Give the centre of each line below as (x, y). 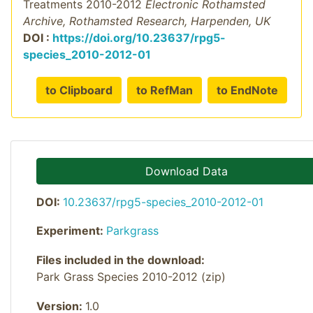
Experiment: (71, 231)
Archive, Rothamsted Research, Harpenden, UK (147, 21)
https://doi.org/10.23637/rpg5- (139, 38)
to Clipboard (79, 90)
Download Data (187, 171)
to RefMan (165, 90)
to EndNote (247, 90)
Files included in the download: (121, 260)
